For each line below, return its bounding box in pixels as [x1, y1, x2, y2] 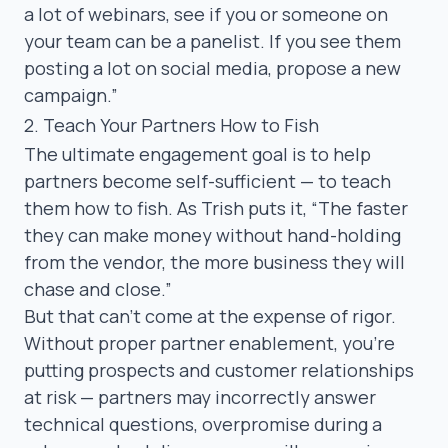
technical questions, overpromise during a [24, 411, 382, 436]
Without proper [24, 330, 160, 355]
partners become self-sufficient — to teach [24, 168, 391, 193]
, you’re [334, 330, 395, 355]
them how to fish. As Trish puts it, [24, 195, 311, 220]
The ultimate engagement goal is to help [24, 141, 371, 166]
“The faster [311, 195, 408, 220]
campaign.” [24, 82, 118, 107]
